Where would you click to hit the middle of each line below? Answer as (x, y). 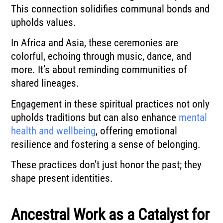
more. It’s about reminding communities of (99, 70)
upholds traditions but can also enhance (95, 117)
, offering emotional (137, 131)
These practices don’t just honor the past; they (107, 165)
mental (193, 117)
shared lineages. (45, 83)
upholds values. (44, 22)
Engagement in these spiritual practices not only (111, 104)
